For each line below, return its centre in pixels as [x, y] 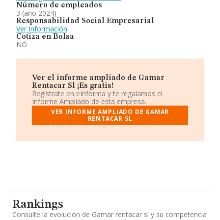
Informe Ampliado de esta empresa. [89, 101]
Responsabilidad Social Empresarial [85, 21]
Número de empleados [59, 5]
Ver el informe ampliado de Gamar [98, 78]
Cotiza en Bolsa [45, 37]
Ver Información [42, 29]
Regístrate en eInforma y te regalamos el [97, 94]
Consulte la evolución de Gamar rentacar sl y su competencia [110, 214]
